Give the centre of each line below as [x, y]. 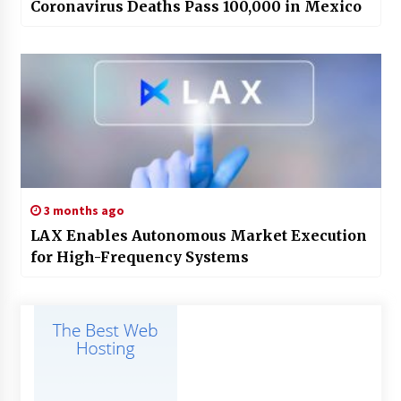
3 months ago [82, 210]
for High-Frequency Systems [140, 256]
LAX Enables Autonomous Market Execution [198, 235]
